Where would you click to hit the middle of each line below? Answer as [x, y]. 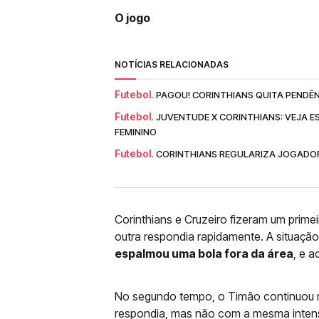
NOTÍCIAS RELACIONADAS [172, 64]
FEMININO [136, 132]
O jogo [132, 18]
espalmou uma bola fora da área [204, 253]
